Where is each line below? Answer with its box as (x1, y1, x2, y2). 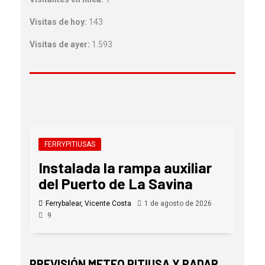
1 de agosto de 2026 (144, 199, 212, 208)
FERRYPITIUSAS (44, 140, 95, 148)
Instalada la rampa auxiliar (38, 158, 212, 176)
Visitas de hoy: (30, 17, 89, 27)
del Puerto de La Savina (38, 174, 193, 192)
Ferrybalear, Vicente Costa (46, 199, 131, 208)
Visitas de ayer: (30, 39, 92, 49)
